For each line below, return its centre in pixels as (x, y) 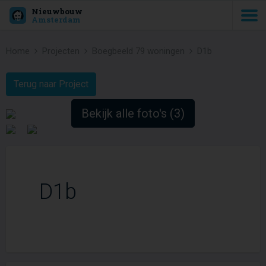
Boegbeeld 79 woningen (138, 51)
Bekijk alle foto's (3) (133, 113)
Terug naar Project (51, 84)
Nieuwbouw (57, 11)
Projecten (61, 51)
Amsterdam (56, 19)
